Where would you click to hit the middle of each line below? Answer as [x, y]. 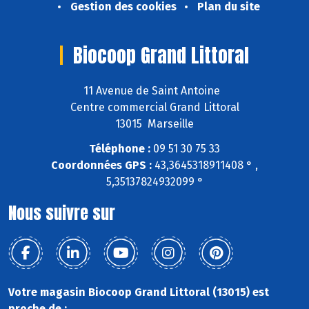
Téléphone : [120, 149]
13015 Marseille [154, 123]
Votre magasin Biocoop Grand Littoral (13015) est [139, 292]
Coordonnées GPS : [101, 166]
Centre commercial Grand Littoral [154, 107]
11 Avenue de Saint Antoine [154, 90]
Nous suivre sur [62, 213]
